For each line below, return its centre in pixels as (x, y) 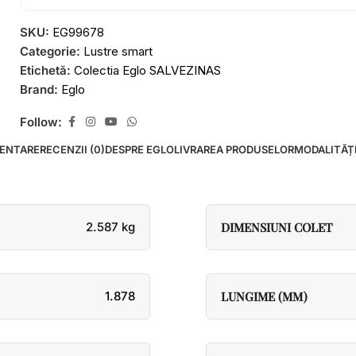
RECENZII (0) (72, 149)
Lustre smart (118, 51)
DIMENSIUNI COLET (277, 227)
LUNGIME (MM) (264, 296)
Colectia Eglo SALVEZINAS (147, 70)
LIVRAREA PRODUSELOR (234, 149)
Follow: (41, 122)
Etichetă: (45, 70)
